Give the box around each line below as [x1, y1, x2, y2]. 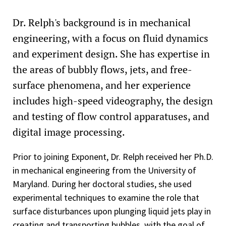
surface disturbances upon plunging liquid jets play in [13, 205, 211, 217]
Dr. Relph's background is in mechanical [13, 15, 191, 29]
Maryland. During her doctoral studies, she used [13, 178, 192, 190]
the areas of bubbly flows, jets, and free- [13, 62, 192, 76]
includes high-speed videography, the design [13, 93, 213, 107]
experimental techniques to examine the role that [13, 191, 199, 203]
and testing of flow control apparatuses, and [13, 109, 209, 123]
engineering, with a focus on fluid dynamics [13, 31, 208, 45]
